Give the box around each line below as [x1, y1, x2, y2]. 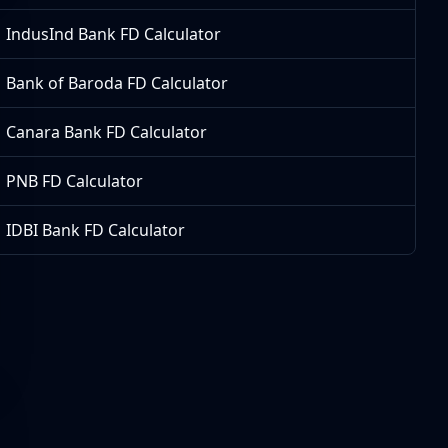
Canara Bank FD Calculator [6, 121, 208, 143]
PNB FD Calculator [6, 170, 144, 192]
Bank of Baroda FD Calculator [6, 72, 229, 94]
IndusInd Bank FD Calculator [6, 23, 222, 45]
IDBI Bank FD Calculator [6, 219, 186, 241]
